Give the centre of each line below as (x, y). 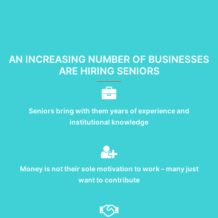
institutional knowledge (109, 122)
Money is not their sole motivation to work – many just (109, 169)
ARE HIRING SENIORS (109, 71)
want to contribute (109, 180)
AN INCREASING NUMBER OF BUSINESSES (109, 60)
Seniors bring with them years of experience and (109, 111)
